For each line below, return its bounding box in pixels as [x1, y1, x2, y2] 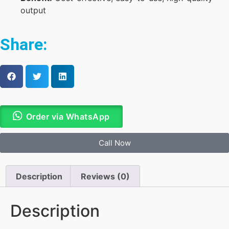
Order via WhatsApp [26, 111, 110, 122]
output [20, 5, 46, 16]
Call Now [98, 138, 131, 148]
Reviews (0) [80, 171, 130, 181]
